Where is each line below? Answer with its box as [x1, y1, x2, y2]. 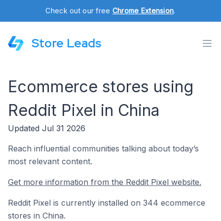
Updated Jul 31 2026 [8, 123, 85, 133]
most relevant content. [8, 156, 92, 166]
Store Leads [32, 36, 101, 51]
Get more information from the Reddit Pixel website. [8, 177, 201, 187]
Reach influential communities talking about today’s [8, 144, 199, 153]
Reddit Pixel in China [8, 101, 159, 120]
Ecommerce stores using [8, 77, 193, 96]
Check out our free [45, 6, 112, 15]
